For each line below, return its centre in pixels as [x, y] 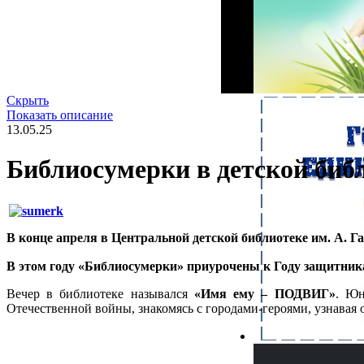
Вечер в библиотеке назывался [100, 294]
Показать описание [60, 115]
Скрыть [28, 100]
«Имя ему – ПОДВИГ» [264, 294]
